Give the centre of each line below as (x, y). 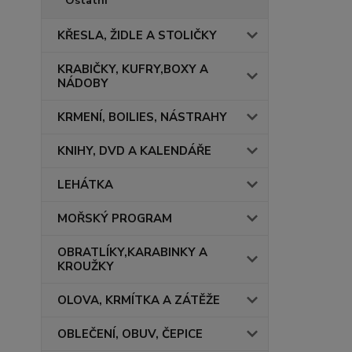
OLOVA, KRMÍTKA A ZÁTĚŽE (139, 300)
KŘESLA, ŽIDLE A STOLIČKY (137, 35)
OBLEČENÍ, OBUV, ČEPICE (130, 334)
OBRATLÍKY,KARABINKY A (132, 252)
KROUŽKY (86, 266)
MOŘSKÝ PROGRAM (115, 218)
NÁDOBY (83, 83)
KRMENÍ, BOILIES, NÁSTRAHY (142, 117)
